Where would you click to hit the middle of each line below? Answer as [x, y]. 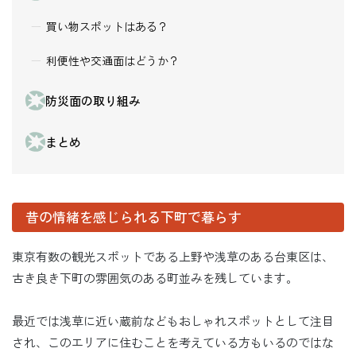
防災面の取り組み [93, 100]
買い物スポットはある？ [107, 26]
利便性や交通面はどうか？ [113, 60]
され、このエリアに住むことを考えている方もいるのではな [173, 342]
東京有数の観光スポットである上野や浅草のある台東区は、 [173, 256]
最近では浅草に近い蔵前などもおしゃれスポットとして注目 [173, 320]
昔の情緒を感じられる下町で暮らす [133, 217]
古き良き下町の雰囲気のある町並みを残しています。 [155, 277]
